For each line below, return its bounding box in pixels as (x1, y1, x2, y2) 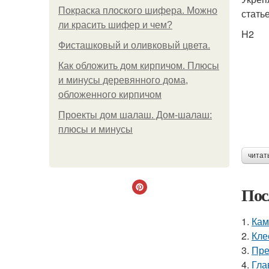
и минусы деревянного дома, (58, 75, 188, 85)
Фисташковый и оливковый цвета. (58, 40, 210, 50)
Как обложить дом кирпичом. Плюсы (58, 61, 219, 71)
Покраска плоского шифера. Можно (58, 5, 217, 16)
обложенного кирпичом (58, 89, 162, 100)
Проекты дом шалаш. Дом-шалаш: (58, 110, 212, 120)
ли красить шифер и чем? (58, 20, 172, 30)
